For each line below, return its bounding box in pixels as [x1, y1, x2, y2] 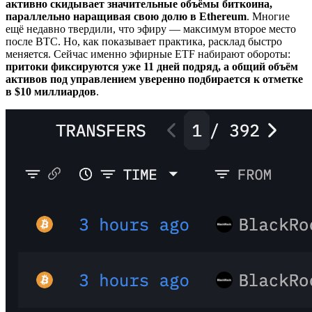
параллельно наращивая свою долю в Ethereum [6, 10, 247, 22]
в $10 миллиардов [6, 86, 96, 97]
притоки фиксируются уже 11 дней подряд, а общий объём [6, 61, 298, 72]
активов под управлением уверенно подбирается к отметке [6, 73, 303, 85]
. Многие [247, 10, 290, 22]
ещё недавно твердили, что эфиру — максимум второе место [6, 23, 296, 35]
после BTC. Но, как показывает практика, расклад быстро [6, 36, 282, 47]
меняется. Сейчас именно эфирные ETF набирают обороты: [6, 48, 290, 60]
